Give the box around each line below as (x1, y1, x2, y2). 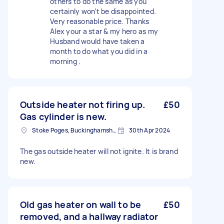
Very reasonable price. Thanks (50, 16, 149, 26)
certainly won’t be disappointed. (50, 6, 156, 16)
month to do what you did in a (50, 46, 148, 56)
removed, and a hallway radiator (20, 210, 158, 222)
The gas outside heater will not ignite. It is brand (20, 146, 178, 156)
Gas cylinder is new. (20, 110, 106, 122)
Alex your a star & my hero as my (50, 26, 158, 36)
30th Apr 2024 (129, 126, 170, 134)
